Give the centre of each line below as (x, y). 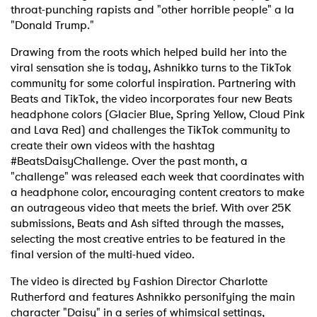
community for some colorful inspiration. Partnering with (153, 83)
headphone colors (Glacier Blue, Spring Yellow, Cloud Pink (158, 114)
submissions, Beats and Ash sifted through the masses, (147, 223)
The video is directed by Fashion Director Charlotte (139, 281)
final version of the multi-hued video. (105, 254)
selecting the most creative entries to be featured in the (148, 238)
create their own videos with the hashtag (113, 145)
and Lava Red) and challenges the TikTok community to (150, 129)
